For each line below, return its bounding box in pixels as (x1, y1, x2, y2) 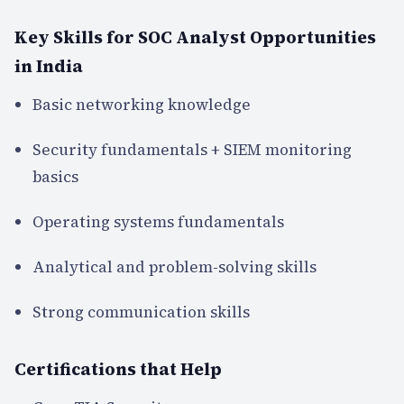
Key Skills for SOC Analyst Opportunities (14, 24, 376, 49)
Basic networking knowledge (32, 93, 251, 115)
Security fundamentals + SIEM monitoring (32, 138, 352, 161)
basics (32, 165, 78, 188)
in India (14, 53, 83, 78)
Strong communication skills (32, 300, 250, 323)
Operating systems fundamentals (32, 210, 284, 233)
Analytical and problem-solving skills (32, 255, 317, 278)
